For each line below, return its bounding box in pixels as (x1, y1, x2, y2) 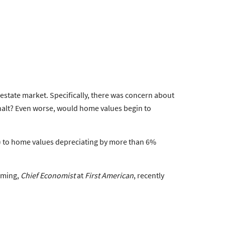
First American (85, 170, 134, 180)
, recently (134, 170, 164, 180)
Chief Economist (21, 170, 75, 180)
